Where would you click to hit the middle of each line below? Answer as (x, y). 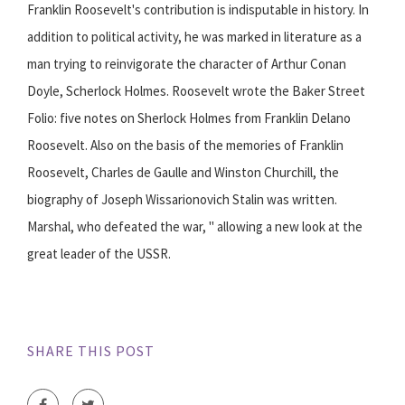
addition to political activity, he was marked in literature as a (194, 37)
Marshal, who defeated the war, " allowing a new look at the (195, 227)
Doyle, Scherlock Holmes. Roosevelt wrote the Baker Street (196, 91)
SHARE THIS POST (91, 351)
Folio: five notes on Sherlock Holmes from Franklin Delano (189, 118)
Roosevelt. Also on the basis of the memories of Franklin (185, 146)
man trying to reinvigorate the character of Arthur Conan (187, 64)
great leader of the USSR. (99, 254)
